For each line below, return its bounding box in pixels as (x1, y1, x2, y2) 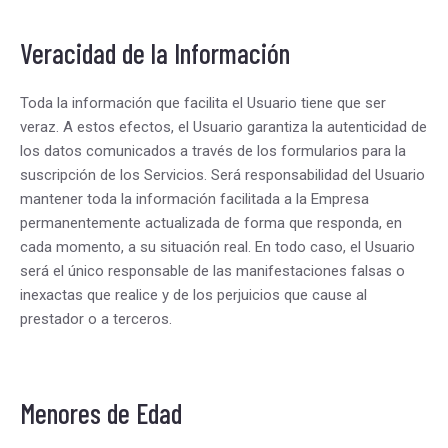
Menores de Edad (20, 396, 182, 430)
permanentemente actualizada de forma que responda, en (20, 214, 402, 232)
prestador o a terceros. (20, 310, 172, 328)
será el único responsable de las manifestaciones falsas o (20, 262, 405, 280)
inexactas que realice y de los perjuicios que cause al (20, 286, 367, 304)
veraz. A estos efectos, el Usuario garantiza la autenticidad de (20, 118, 427, 136)
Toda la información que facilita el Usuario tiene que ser (20, 94, 386, 112)
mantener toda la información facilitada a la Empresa (20, 190, 369, 208)
